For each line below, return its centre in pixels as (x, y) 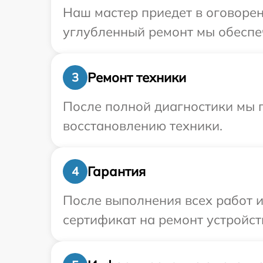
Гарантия (117, 171)
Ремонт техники (137, 77)
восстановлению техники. (143, 126)
